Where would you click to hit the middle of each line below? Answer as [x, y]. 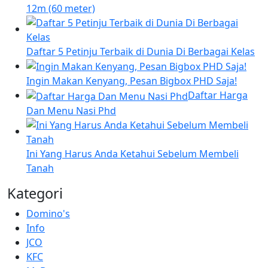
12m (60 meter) [61, 8]
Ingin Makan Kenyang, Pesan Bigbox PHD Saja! [132, 81]
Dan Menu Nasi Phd [71, 111]
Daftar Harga [218, 95]
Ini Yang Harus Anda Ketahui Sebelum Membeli [133, 154]
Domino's [48, 214]
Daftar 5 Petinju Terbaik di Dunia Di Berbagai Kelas [141, 51]
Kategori [35, 194]
